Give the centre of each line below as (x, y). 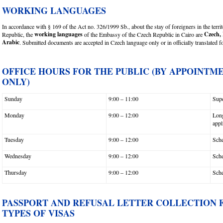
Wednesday (18, 156)
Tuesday (14, 140)
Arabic (11, 42)
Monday (14, 115)
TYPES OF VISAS (40, 213)
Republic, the (18, 34)
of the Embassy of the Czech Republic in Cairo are (143, 34)
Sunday (13, 99)
